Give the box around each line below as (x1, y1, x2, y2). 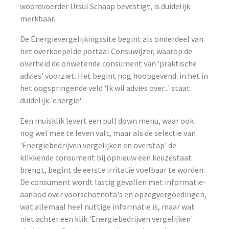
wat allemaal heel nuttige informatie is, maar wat (20, 201, 195, 212)
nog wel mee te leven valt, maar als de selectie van (20, 128, 196, 138)
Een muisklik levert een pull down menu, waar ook (20, 116, 194, 126)
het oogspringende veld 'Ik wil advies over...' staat (20, 83, 191, 93)
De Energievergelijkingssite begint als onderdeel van (20, 34, 204, 44)
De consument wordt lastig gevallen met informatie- (20, 177, 207, 187)
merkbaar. (20, 13, 56, 24)
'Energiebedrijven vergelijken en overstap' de (20, 140, 177, 150)
